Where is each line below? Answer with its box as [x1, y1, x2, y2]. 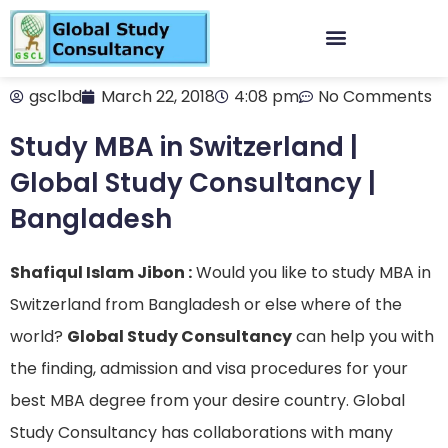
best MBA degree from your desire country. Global [10, 389, 405, 412]
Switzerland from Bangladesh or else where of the [10, 293, 402, 316]
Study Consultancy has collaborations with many [10, 421, 393, 444]
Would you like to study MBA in [192, 261, 431, 284]
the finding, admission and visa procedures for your [10, 357, 408, 380]
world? [10, 325, 67, 348]
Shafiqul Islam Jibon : [10, 261, 192, 284]
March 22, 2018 [101, 85, 215, 108]
